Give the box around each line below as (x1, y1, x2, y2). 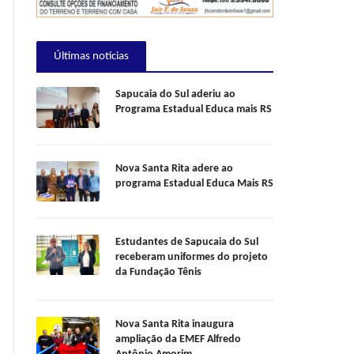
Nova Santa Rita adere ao (115, 162, 233, 175)
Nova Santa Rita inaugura (115, 318, 234, 331)
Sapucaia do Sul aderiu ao (115, 88, 235, 101)
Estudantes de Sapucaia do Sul (115, 236, 258, 249)
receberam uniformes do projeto (115, 251, 268, 264)
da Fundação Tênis (115, 266, 201, 279)
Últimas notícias (54, 51, 129, 63)
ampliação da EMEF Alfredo (115, 333, 241, 346)
